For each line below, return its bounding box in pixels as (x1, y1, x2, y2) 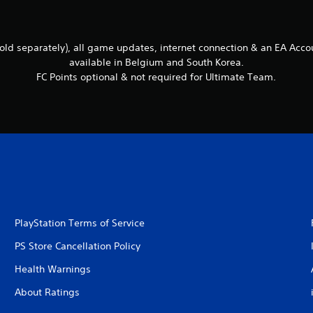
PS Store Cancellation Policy (14, 240, 140, 252)
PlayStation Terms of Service (14, 217, 145, 229)
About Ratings (14, 286, 80, 298)
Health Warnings (14, 263, 91, 275)
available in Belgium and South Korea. (68, 56, 244, 68)
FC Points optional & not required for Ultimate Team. (36, 71, 277, 83)
